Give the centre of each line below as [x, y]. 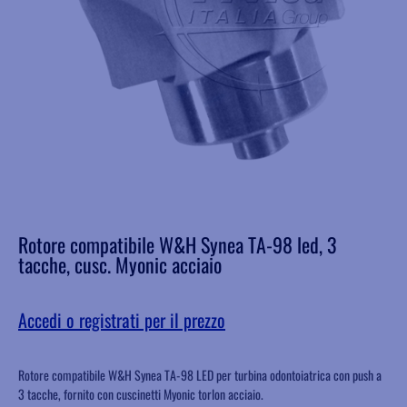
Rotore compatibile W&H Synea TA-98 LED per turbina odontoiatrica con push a [200, 375]
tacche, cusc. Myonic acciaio [120, 265]
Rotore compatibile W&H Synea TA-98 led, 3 [178, 245]
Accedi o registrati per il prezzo [122, 320]
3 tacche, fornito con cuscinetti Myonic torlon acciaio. [141, 394]
